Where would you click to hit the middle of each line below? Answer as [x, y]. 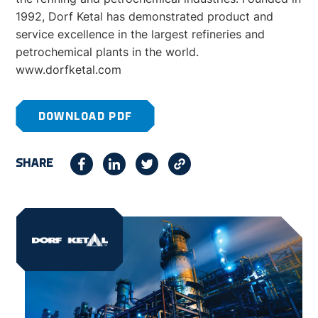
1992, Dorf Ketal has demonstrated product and [145, 16]
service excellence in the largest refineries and [141, 34]
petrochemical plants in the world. [108, 52]
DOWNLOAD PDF [85, 117]
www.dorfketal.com [69, 70]
